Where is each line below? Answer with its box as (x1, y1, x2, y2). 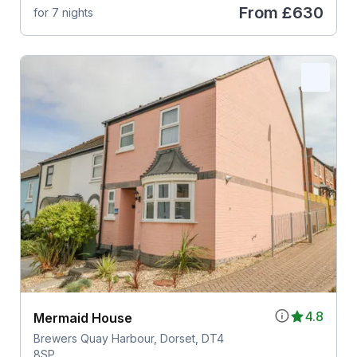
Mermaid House (33, 309, 132, 326)
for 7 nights (33, 6, 93, 20)
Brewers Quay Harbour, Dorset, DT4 (33, 331, 224, 345)
